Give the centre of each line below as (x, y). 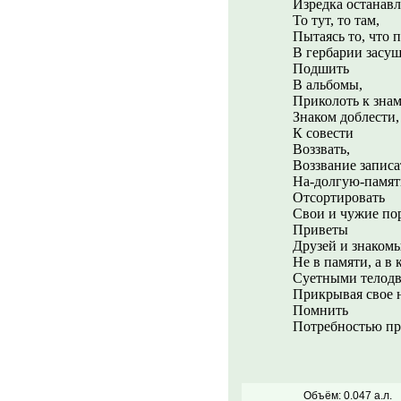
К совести (323, 133)
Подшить (321, 68)
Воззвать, (321, 149)
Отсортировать (339, 197)
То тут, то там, (336, 20)
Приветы (320, 230)
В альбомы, (328, 85)
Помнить (320, 310)
